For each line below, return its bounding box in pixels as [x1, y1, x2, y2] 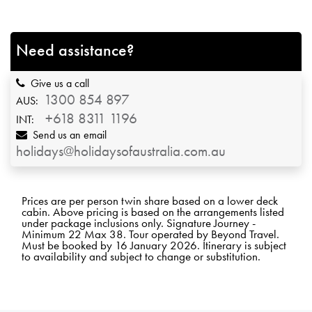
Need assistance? [16, 40, 134, 60]
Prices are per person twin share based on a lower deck [22, 193, 278, 208]
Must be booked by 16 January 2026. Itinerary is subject [22, 237, 286, 252]
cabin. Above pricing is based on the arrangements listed [22, 204, 284, 219]
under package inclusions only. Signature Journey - [22, 215, 256, 230]
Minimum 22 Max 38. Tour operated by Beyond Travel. [22, 226, 279, 241]
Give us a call [25, 76, 89, 90]
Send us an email [27, 127, 107, 141]
